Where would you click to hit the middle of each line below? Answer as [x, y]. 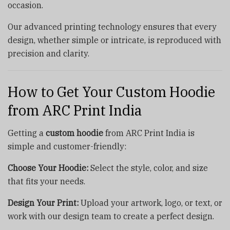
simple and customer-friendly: [67, 147]
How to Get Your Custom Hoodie [111, 91]
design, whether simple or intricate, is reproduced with [114, 40]
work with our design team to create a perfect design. [111, 216]
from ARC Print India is [149, 133]
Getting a [27, 133]
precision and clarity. [49, 53]
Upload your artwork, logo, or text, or [150, 203]
